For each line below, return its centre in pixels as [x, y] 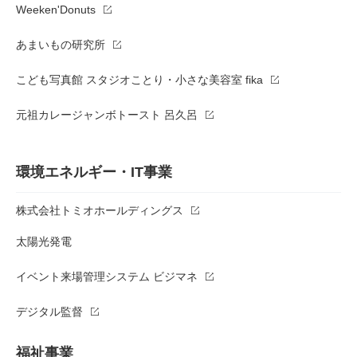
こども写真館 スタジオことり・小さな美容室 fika [139, 79]
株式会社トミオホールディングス [100, 210]
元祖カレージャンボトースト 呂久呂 [107, 114]
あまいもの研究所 [61, 44]
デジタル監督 [49, 311]
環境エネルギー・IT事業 [94, 172]
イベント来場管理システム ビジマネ [107, 276]
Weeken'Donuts [56, 9]
